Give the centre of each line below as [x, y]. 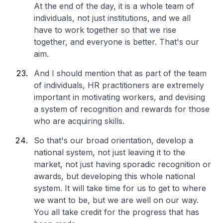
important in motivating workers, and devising [119, 97]
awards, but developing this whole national [114, 176]
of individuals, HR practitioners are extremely [119, 85]
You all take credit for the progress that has [116, 212]
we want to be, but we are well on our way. [116, 200]
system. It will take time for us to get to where [120, 188]
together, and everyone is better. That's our [116, 42]
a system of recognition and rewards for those [122, 109]
